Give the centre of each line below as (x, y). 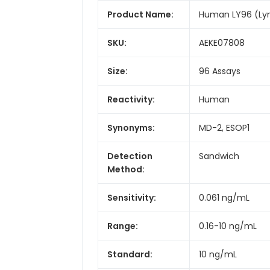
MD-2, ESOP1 (224, 127)
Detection (130, 156)
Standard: (130, 254)
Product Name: (140, 14)
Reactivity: (131, 99)
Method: (126, 169)
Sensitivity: (132, 197)
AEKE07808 (222, 42)
